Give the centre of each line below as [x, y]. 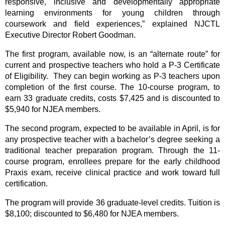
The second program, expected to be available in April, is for [113, 128]
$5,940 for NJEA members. [53, 109]
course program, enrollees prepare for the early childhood [113, 161]
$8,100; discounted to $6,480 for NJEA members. [92, 214]
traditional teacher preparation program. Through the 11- [113, 150]
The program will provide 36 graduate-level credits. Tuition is [113, 203]
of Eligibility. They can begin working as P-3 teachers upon [113, 76]
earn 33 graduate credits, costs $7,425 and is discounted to [113, 98]
